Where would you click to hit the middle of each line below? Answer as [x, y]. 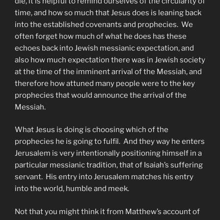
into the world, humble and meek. [72, 189]
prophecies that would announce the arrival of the [101, 95]
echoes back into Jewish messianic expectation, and [104, 48]
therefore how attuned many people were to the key [105, 83]
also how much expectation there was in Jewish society [110, 60]
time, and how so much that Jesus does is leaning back [108, 13]
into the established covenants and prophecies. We [104, 24]
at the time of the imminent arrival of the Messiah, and [108, 71]
